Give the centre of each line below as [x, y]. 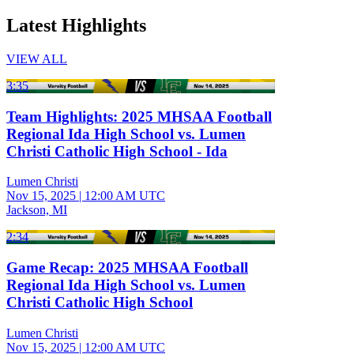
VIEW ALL [37, 58]
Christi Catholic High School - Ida [117, 151]
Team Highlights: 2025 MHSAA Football [139, 116]
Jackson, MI [37, 210]
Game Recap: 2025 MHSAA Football [127, 267]
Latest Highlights [76, 25]
